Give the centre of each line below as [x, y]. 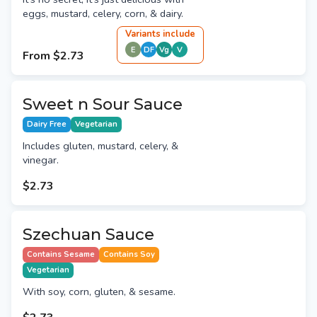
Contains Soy [129, 255]
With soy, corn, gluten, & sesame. [99, 292]
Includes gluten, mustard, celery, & [100, 146]
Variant [140, 34]
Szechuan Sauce [88, 235]
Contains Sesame [61, 255]
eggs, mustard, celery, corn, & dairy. [103, 14]
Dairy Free [47, 125]
